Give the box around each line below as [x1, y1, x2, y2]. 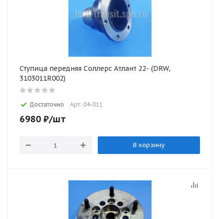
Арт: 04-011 [70, 101, 103, 108]
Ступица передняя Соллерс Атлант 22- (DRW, [20, 64, 171, 73]
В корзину [132, 141, 165, 149]
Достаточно [29, 101, 64, 108]
